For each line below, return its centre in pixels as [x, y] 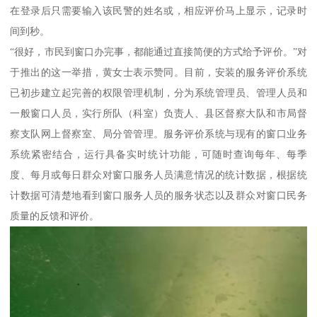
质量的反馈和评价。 [55, 216]
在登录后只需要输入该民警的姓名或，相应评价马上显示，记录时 [158, 11]
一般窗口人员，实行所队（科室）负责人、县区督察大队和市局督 [158, 114]
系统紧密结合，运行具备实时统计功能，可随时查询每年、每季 [158, 155]
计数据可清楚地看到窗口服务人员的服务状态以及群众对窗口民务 [158, 196]
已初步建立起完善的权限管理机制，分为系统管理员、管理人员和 [158, 93]
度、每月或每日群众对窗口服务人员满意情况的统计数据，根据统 [158, 175]
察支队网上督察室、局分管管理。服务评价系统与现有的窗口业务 [158, 134]
